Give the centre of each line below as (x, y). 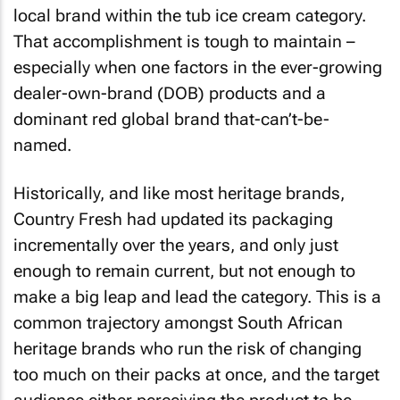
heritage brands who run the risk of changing (187, 349)
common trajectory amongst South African (178, 323)
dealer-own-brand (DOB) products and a (170, 93)
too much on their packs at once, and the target (196, 375)
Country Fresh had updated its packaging (173, 219)
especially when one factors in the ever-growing (198, 67)
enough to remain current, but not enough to (184, 271)
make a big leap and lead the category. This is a (197, 297)
